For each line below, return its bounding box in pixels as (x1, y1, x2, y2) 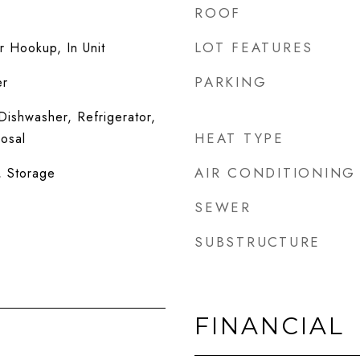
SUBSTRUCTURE (194, 232, 321, 252)
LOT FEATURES (194, 38, 313, 57)
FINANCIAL (194, 312, 345, 340)
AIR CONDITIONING (194, 163, 356, 182)
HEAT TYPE (194, 129, 284, 148)
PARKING (194, 72, 268, 92)
